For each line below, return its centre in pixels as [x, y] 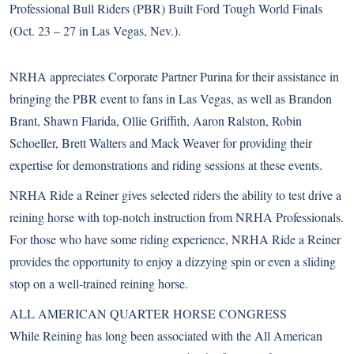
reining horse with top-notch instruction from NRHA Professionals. [177, 217]
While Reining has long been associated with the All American [166, 335]
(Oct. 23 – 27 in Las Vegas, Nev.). [95, 30]
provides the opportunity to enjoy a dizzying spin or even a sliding [173, 261]
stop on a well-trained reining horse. [99, 283]
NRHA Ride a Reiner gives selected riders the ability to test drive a [175, 195]
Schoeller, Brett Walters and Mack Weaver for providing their [161, 143]
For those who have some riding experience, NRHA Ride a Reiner [175, 239]
